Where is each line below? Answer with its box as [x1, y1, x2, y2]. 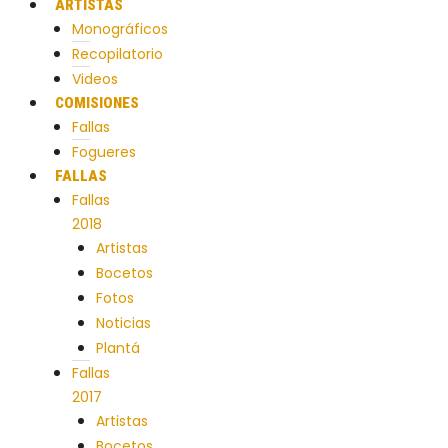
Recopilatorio [72, 44, 163, 64]
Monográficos [72, 19, 168, 39]
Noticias [96, 313, 151, 333]
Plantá [96, 338, 140, 358]
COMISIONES [55, 94, 139, 112]
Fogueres [72, 142, 136, 162]
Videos [72, 69, 118, 89]
